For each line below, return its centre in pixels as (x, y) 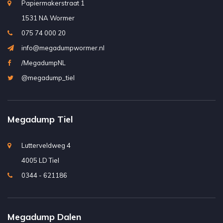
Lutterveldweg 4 (46, 146)
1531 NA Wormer (48, 18)
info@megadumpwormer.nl (63, 48)
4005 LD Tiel (40, 161)
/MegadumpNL (44, 63)
